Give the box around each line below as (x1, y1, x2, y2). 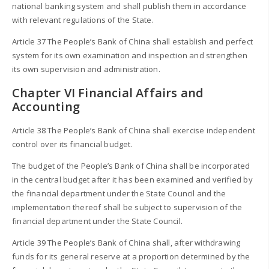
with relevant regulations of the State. (12, 14, 154, 25)
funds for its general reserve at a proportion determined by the (12, 250, 250, 262)
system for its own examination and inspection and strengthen (12, 49, 248, 61)
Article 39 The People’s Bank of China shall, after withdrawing (12, 237, 241, 248)
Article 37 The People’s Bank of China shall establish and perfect (12, 35, 253, 47)
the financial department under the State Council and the (12, 187, 226, 199)
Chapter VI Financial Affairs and (12, 85, 204, 101)
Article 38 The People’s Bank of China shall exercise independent (12, 124, 255, 136)
